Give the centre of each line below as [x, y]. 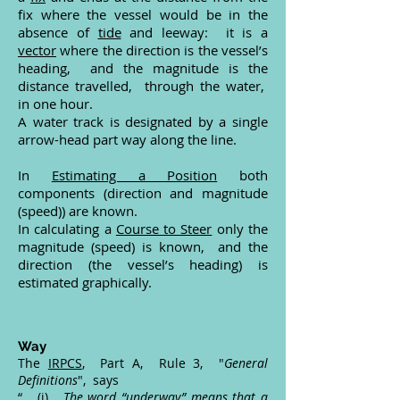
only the [240, 229]
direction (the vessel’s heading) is [143, 264]
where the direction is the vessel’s [162, 50]
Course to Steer [164, 229]
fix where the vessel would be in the [143, 14]
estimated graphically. [85, 282]
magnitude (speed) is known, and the [143, 246]
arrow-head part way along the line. [127, 139]
